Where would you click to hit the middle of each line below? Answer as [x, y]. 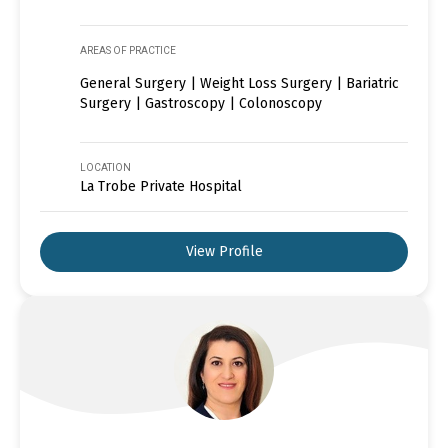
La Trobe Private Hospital [161, 186]
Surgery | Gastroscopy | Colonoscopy [201, 103]
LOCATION [105, 167]
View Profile [224, 251]
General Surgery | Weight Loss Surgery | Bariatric [239, 83]
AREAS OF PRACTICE [128, 50]
